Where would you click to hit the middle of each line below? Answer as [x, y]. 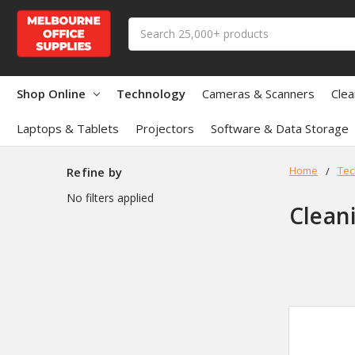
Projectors [165, 128]
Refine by [95, 172]
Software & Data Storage [280, 128]
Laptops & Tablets [68, 128]
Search [146, 25]
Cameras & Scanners [258, 93]
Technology [151, 93]
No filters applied [110, 197]
